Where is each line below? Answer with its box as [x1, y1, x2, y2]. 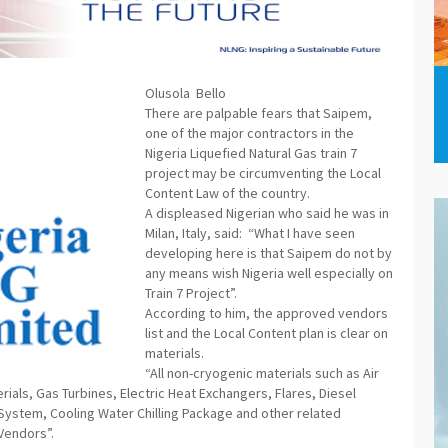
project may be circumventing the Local [145, 164, 381, 183]
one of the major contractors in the [145, 124, 354, 143]
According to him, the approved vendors [145, 304, 388, 323]
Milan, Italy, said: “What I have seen [145, 224, 355, 243]
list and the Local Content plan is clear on [145, 324, 388, 343]
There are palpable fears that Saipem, [145, 104, 372, 123]
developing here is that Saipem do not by [145, 244, 392, 263]
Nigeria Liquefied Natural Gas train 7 [145, 144, 357, 163]
